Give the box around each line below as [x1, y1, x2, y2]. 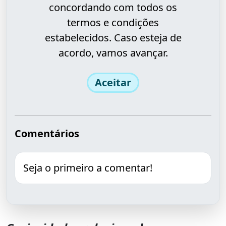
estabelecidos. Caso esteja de [44, 31, 182, 44]
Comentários [15, 127, 79, 140]
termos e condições [67, 16, 159, 29]
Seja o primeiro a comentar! [23, 161, 152, 175]
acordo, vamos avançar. [58, 46, 168, 60]
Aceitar [95, 76, 131, 89]
